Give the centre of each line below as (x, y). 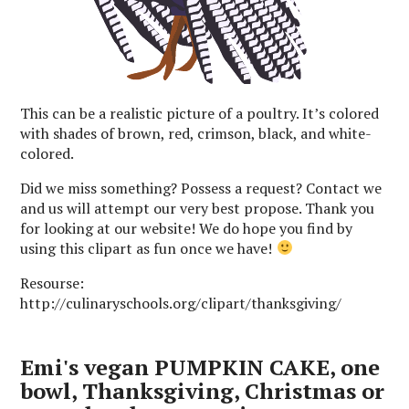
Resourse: (52, 283)
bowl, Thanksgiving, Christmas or (203, 390)
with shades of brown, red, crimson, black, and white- (196, 133)
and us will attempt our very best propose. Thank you (198, 208)
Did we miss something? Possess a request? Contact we (201, 188)
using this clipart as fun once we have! (148, 248)
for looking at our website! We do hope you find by (187, 228)
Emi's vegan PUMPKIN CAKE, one (200, 367)
